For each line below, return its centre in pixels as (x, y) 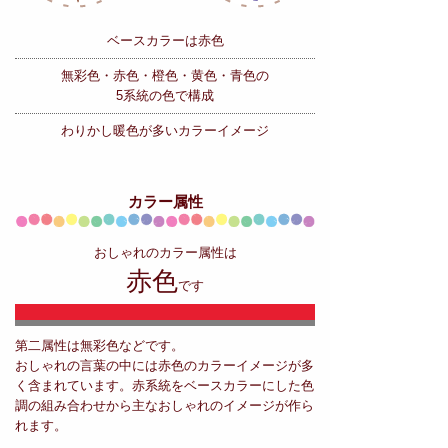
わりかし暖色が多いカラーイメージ (165, 131)
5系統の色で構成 (165, 96)
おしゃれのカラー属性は (165, 253)
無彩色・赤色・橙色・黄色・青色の (165, 76)
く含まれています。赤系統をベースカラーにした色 (164, 386)
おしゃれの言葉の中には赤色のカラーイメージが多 (164, 366)
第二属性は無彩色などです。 (99, 346)
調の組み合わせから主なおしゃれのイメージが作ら (164, 406)
